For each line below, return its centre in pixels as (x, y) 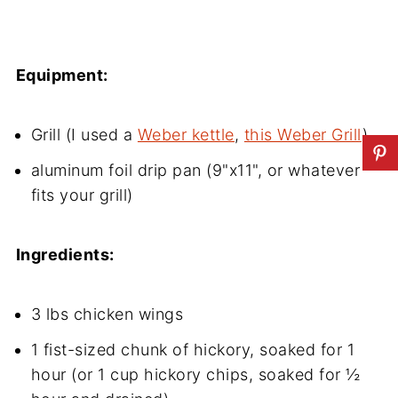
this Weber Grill (302, 135)
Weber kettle (186, 135)
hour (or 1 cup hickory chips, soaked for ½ (195, 374)
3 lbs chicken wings (107, 314)
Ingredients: (65, 255)
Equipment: (62, 75)
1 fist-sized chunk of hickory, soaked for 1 (193, 350)
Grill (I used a (84, 135)
